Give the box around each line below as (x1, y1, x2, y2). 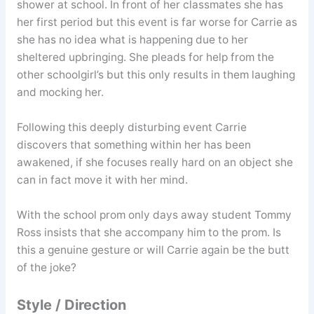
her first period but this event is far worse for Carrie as (16, 15, 297, 29)
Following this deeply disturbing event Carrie (16, 121, 247, 135)
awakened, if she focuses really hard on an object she (16, 156, 293, 170)
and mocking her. (16, 86, 104, 100)
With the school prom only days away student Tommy (16, 207, 292, 221)
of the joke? (16, 260, 76, 274)
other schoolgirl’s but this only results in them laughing (16, 68, 295, 82)
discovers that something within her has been (16, 138, 251, 152)
